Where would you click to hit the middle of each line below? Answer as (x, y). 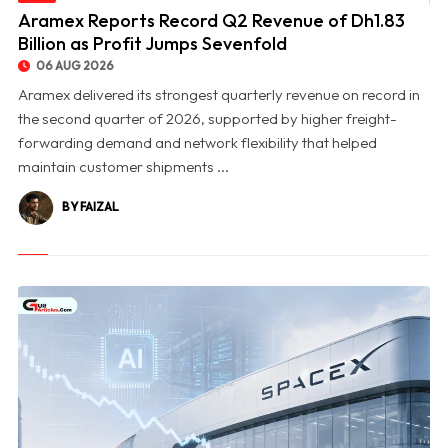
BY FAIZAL (90, 207)
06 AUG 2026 (73, 66)
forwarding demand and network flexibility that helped (197, 143)
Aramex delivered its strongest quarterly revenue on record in (218, 95)
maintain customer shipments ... (123, 167)
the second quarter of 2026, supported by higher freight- (207, 119)
